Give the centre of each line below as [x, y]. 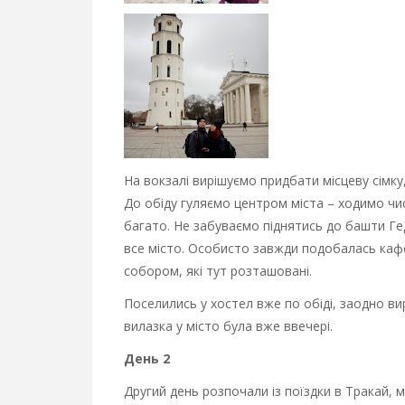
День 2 [147, 358]
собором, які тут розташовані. [218, 270]
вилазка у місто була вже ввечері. [228, 325]
